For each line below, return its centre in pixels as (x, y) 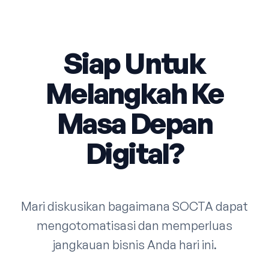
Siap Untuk (134, 63)
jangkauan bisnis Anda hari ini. (134, 245)
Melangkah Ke (134, 93)
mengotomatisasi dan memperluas (134, 225)
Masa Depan (134, 123)
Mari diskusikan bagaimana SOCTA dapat (134, 206)
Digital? (134, 153)
